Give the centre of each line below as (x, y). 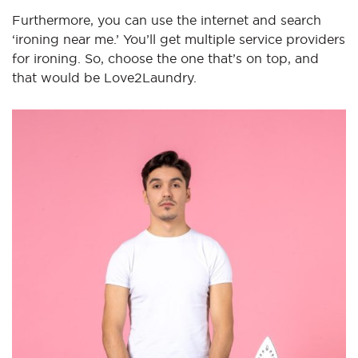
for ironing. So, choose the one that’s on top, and (165, 59)
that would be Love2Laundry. (104, 78)
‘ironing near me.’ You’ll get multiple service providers (179, 40)
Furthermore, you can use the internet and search (167, 20)
